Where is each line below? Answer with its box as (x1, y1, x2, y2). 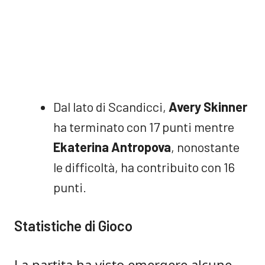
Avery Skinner (169, 99, 247, 114)
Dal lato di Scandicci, (53, 99, 169, 114)
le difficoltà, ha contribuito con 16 (53, 159, 235, 174)
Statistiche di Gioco (14, 217, 132, 234)
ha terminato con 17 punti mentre (53, 119, 234, 134)
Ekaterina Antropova (53, 139, 171, 154)
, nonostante (171, 139, 240, 154)
